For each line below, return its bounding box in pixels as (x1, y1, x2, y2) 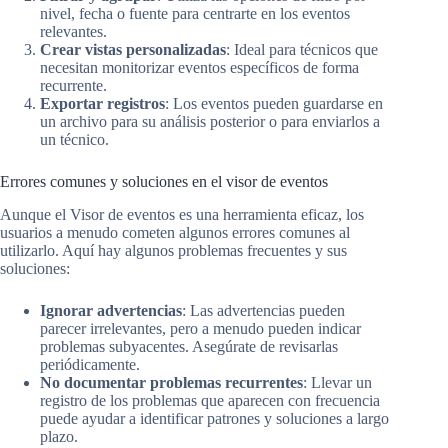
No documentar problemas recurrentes (40, 374, 303, 392)
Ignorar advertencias (40, 302, 182, 320)
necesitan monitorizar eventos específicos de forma (40, 59, 359, 77)
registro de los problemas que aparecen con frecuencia (40, 392, 380, 410)
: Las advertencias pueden (182, 302, 345, 320)
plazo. (40, 428, 78, 446)
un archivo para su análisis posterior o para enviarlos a (40, 113, 380, 131)
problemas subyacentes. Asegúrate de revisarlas (40, 338, 338, 356)
